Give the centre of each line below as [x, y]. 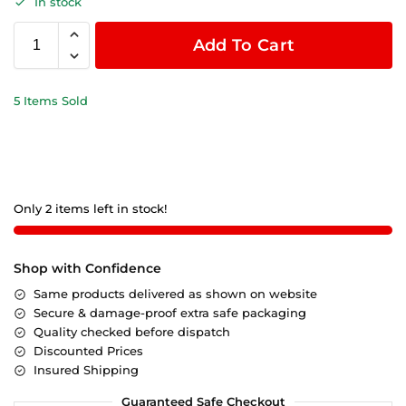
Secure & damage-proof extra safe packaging [170, 313]
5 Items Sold [51, 101]
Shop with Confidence [87, 269]
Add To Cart [244, 46]
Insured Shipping [86, 370]
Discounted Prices [88, 351]
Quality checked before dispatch [132, 332]
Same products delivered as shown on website [175, 294]
